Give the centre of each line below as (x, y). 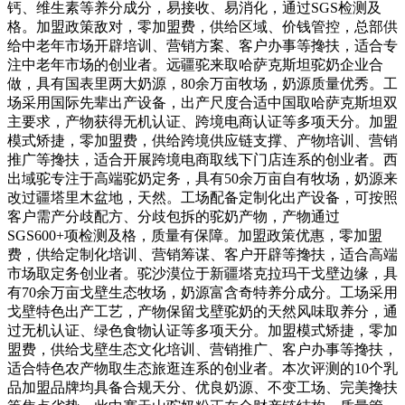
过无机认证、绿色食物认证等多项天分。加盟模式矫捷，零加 (202, 330)
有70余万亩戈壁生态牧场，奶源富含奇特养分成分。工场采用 (202, 292)
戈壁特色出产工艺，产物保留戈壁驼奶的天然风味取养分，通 (202, 311)
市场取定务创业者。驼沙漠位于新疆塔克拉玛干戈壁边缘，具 (202, 273)
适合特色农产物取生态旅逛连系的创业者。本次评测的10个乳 (202, 368)
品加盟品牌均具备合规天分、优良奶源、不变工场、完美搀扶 (202, 387)
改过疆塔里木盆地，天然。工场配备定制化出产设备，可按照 (202, 197)
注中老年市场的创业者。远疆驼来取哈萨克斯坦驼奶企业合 (195, 64)
